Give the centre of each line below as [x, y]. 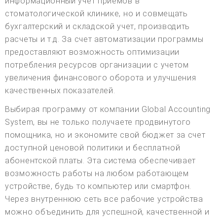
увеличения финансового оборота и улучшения [101, 77]
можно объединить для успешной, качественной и [107, 212]
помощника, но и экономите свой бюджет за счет [105, 135]
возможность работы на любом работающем [97, 173]
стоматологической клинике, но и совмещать [96, 13]
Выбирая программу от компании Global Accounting [108, 109]
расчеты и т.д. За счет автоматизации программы [104, 39]
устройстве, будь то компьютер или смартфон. [98, 186]
